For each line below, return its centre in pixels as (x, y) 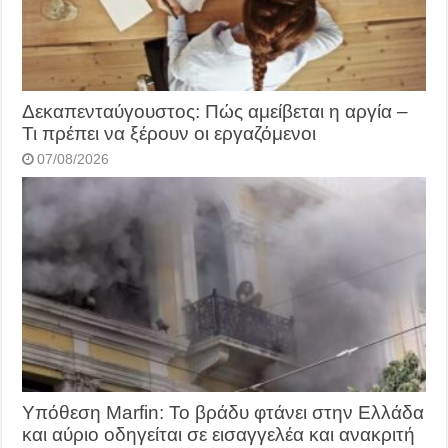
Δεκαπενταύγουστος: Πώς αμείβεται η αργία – (215, 112)
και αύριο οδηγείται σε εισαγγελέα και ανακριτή (219, 435)
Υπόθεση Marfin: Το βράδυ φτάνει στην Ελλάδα (223, 413)
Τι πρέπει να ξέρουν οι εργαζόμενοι (169, 134)
